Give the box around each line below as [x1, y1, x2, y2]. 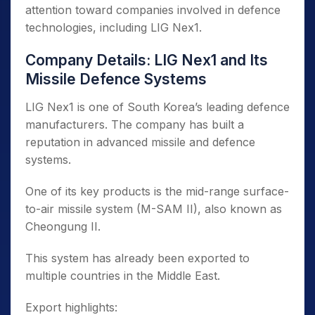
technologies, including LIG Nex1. [25, 20, 202, 35]
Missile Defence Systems [25, 70, 207, 89]
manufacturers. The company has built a [25, 117, 244, 132]
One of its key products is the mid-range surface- [25, 184, 289, 199]
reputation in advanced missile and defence [25, 135, 255, 150]
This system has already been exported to [25, 251, 250, 266]
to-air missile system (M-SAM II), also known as [25, 202, 282, 217]
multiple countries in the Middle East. [25, 269, 220, 283]
